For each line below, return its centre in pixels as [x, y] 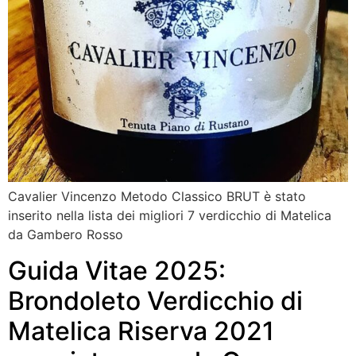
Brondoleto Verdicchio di [155, 300]
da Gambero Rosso [66, 235]
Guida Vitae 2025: [117, 270]
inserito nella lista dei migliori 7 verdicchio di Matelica [170, 216]
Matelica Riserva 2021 [141, 331]
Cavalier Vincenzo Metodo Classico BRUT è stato [157, 197]
